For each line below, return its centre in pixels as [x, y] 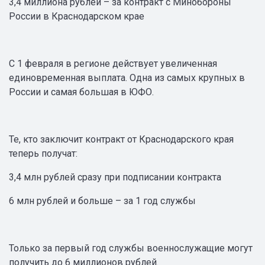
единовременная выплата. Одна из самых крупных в [127, 78]
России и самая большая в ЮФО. [81, 92]
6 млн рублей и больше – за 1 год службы [102, 201]
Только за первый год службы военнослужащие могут [131, 248]
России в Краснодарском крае [77, 16]
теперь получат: [43, 153]
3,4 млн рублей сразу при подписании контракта [115, 177]
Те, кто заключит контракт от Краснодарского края [121, 139]
